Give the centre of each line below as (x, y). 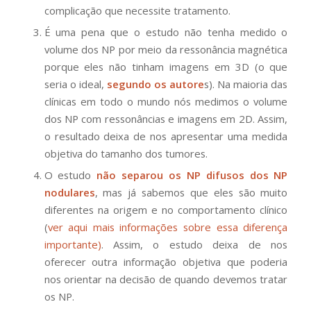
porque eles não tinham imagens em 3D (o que (166, 66)
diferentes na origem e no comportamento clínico (166, 209)
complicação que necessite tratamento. (137, 10)
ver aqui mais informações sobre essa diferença (168, 227)
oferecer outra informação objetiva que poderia (166, 261)
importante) (73, 244)
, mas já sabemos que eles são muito (191, 192)
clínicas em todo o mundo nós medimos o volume (166, 101)
